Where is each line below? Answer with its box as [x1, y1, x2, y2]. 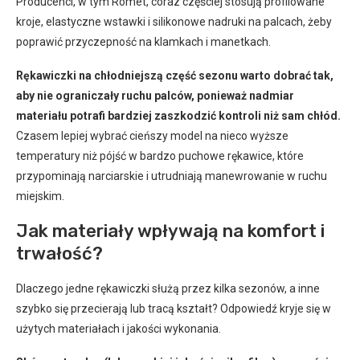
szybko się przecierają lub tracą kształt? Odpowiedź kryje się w [16, 301, 331, 315]
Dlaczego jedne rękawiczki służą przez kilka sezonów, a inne [16, 281, 320, 295]
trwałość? [16, 242, 103, 264]
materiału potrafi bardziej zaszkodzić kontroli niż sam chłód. [16, 108, 341, 122]
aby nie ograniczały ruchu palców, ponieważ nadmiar [16, 88, 294, 102]
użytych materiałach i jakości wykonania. [16, 321, 221, 335]
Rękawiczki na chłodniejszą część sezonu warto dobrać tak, [16, 68, 333, 82]
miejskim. [16, 189, 64, 202]
